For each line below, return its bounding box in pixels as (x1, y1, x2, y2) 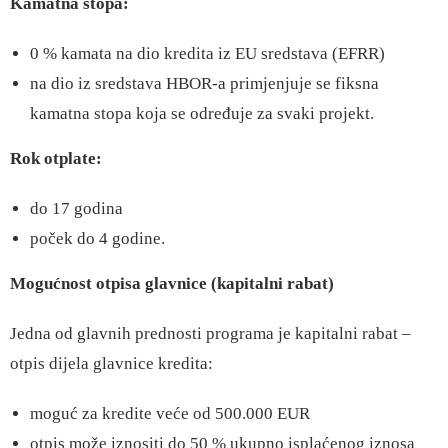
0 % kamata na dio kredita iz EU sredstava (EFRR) (30, 44, 385, 63)
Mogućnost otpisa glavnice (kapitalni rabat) (10, 274, 334, 293)
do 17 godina (30, 199, 123, 218)
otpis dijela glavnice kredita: (10, 354, 213, 373)
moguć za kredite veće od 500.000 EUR (30, 404, 310, 423)
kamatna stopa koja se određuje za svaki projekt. (30, 104, 374, 123)
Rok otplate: (10, 149, 102, 168)
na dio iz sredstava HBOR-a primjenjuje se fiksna (30, 74, 379, 93)
